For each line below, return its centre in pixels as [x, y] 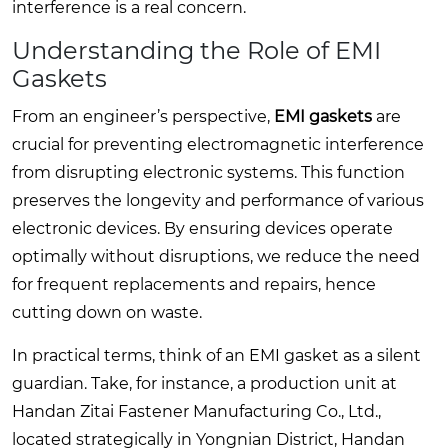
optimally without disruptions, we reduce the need [216, 256]
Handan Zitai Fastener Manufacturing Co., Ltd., [196, 411]
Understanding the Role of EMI [196, 50]
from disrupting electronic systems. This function [208, 172]
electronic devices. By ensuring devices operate [202, 228]
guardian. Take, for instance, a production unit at [204, 383]
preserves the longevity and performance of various [218, 200]
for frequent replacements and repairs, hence [194, 284]
